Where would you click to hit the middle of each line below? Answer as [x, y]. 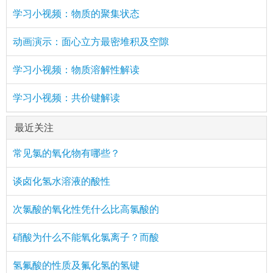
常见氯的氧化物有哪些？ [66, 153]
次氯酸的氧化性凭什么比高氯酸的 [86, 209]
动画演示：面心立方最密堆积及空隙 [91, 41]
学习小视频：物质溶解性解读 [76, 69]
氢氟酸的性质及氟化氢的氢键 [76, 265]
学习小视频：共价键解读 [66, 97]
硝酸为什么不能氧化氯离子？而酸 [86, 237]
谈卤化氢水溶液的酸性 [62, 181]
